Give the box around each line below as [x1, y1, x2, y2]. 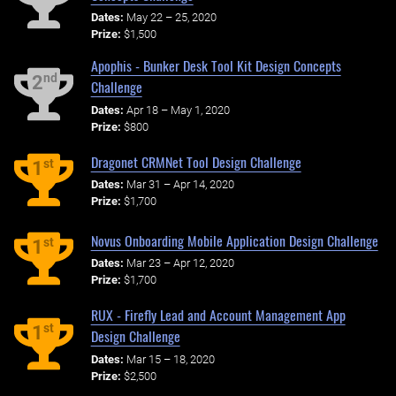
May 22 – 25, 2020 [126, 11, 217, 25]
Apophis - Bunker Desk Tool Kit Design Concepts [90, 54, 341, 76]
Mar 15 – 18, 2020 [126, 353, 215, 367]
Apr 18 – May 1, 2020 [126, 103, 230, 117]
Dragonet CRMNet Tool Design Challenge [90, 150, 301, 172]
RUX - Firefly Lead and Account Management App [90, 304, 346, 326]
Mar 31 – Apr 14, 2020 [126, 178, 234, 192]
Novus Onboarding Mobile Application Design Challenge [90, 229, 378, 251]
